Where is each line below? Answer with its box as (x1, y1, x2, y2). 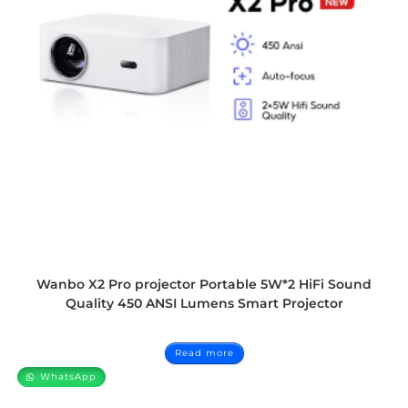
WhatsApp (36, 371, 97, 383)
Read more (174, 347, 234, 360)
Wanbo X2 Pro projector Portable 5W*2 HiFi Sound (36, 276, 372, 293)
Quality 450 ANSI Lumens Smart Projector (65, 295, 343, 312)
